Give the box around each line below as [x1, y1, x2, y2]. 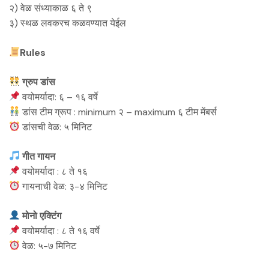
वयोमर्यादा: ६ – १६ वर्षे [20, 90, 98, 103]
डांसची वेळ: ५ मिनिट [20, 120, 92, 133]
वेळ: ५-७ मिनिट [20, 239, 77, 252]
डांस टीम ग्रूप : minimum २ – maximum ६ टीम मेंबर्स [20, 105, 217, 118]
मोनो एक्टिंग [20, 209, 62, 222]
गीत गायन [20, 150, 56, 163]
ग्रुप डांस [20, 75, 56, 88]
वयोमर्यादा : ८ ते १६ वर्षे [20, 224, 100, 237]
